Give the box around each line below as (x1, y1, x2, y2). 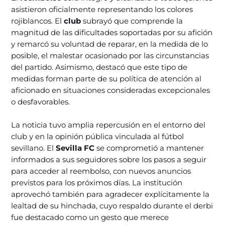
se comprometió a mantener (94, 143, 204, 153)
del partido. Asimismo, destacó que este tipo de (11, 62, 188, 72)
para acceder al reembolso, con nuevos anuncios (11, 166, 191, 176)
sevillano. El (11, 143, 56, 153)
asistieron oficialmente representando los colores (11, 5, 193, 15)
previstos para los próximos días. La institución (11, 178, 183, 188)
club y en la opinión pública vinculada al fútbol (11, 132, 184, 142)
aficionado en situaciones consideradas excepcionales (11, 85, 210, 95)
